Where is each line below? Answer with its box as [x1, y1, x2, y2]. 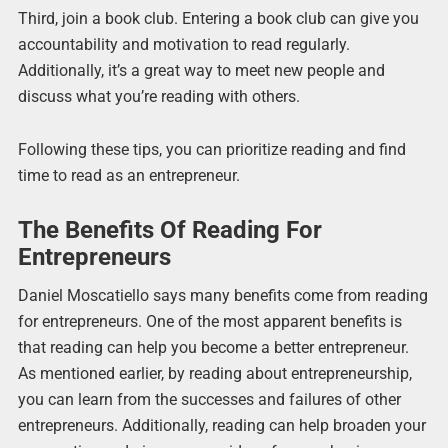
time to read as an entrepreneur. [17, 166, 240, 186]
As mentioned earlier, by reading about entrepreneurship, [17, 363, 412, 383]
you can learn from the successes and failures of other [17, 389, 401, 409]
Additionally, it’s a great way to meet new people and [17, 61, 385, 81]
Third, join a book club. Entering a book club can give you [17, 9, 419, 29]
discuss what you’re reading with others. [17, 87, 300, 107]
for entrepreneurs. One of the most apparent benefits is [17, 311, 402, 331]
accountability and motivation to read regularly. [17, 35, 350, 55]
